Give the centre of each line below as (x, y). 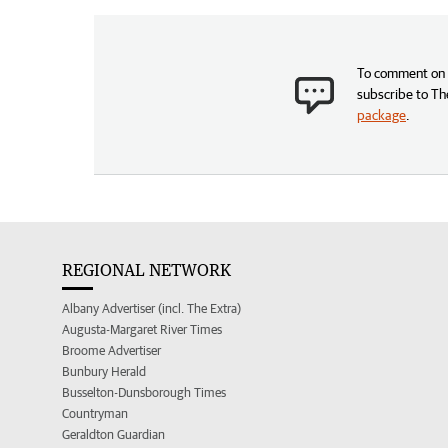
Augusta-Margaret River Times (142, 329)
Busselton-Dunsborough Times (144, 392)
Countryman (95, 413)
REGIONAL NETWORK (146, 269)
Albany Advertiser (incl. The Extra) (151, 308)
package (381, 114)
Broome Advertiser (111, 350)
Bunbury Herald (104, 371)
